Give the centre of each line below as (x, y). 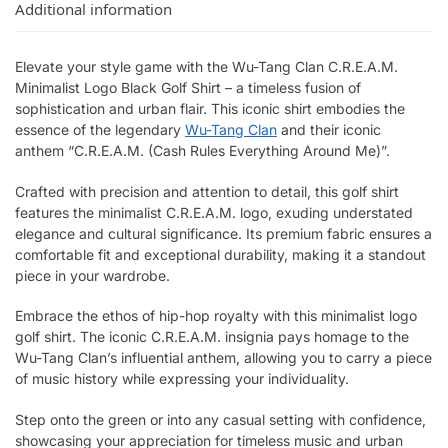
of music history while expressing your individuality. (182, 379)
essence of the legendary (100, 130)
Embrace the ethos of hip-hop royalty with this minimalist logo (216, 316)
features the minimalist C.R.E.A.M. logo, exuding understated (214, 212)
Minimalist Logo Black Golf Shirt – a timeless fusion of (188, 88)
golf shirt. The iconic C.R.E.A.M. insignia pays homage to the (212, 337)
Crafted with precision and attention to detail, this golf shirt (207, 191)
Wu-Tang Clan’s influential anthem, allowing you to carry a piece (223, 358)
